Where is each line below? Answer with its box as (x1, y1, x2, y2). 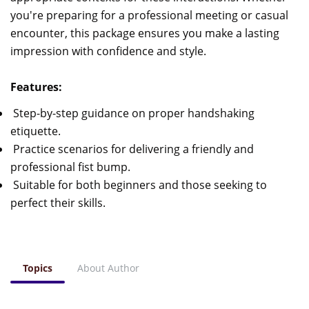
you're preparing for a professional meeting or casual (10, 7, 288, 23)
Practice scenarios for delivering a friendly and (10, 141, 254, 157)
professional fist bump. (10, 159, 130, 175)
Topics (23, 261, 52, 275)
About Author (77, 261, 139, 275)
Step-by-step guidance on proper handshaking (10, 105, 255, 121)
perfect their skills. (10, 195, 106, 210)
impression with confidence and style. (10, 43, 209, 59)
